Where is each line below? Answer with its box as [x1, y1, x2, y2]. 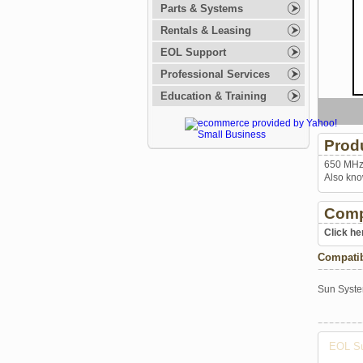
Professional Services [160, 68, 270, 80]
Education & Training [160, 90, 267, 102]
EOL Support [160, 46, 226, 58]
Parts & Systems [160, 2, 243, 15]
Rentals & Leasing [160, 24, 251, 36]
